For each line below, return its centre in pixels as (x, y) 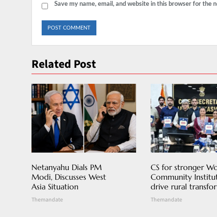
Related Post (64, 64)
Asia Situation (55, 187)
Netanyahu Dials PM (67, 167)
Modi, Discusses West (69, 177)
